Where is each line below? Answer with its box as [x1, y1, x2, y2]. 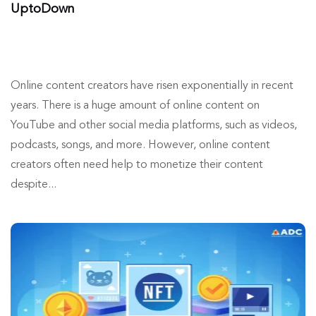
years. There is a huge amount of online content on [11, 100, 260, 112]
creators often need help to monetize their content [11, 159, 263, 171]
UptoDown [11, 3, 75, 16]
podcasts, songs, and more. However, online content [11, 140, 270, 152]
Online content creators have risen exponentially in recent [11, 80, 293, 92]
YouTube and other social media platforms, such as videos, [11, 120, 297, 132]
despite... [11, 179, 56, 191]
